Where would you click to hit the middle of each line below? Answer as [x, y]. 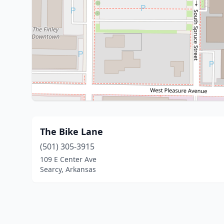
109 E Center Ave [68, 159]
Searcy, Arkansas [68, 169]
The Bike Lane [71, 131]
